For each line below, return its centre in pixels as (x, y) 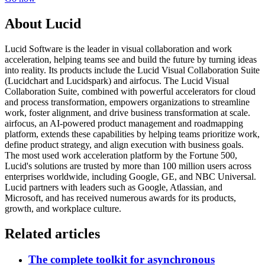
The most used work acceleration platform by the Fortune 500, (121, 155)
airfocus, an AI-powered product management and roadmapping (124, 123)
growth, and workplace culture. (63, 208)
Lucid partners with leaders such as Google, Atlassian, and (114, 187)
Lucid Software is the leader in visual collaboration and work (118, 49)
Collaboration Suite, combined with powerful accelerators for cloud (130, 91)
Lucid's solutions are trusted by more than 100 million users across (128, 166)
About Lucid (43, 23)
